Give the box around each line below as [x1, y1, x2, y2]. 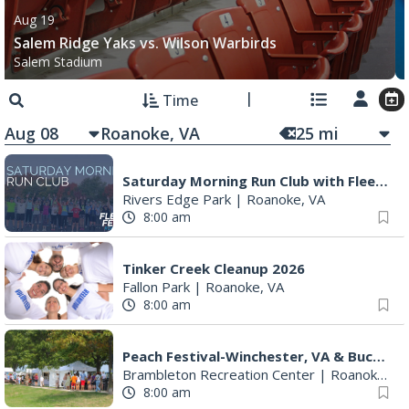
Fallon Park [122, 277, 190, 296]
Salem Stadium [14, 52, 102, 70]
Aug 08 [5, 121, 58, 144]
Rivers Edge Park [122, 189, 231, 208]
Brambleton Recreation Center [122, 364, 315, 383]
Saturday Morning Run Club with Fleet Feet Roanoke [375, 171, 388, 190]
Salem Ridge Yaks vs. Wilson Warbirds [14, 32, 277, 53]
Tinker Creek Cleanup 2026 [122, 258, 305, 278]
